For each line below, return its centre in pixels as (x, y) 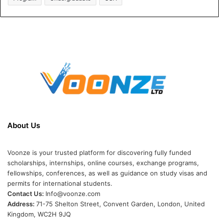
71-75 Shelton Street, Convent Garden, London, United (120, 204)
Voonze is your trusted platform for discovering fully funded (99, 152)
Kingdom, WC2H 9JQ (39, 214)
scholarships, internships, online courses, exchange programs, (103, 163)
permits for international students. (60, 183)
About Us (24, 125)
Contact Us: (26, 193)
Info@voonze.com (73, 193)
